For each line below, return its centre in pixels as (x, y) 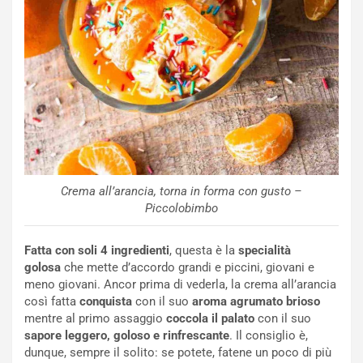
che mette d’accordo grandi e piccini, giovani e (188, 267)
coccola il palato (209, 318)
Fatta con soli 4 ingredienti (97, 250)
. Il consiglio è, (269, 335)
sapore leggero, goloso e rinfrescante (127, 335)
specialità (265, 250)
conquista (106, 301)
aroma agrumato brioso (254, 301)
